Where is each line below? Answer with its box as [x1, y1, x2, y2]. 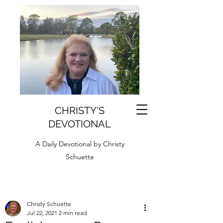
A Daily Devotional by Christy [35, 139, 124, 148]
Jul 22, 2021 [27, 209, 57, 217]
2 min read [59, 209, 87, 217]
